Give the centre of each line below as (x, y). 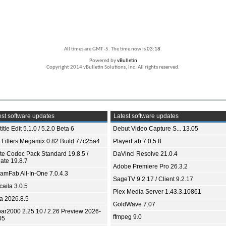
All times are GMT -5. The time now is (105, 49)
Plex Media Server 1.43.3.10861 (157, 192)
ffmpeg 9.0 (127, 217)
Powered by (103, 61)
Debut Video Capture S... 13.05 (156, 129)
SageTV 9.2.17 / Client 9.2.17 (153, 179)
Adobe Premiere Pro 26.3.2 (150, 167)
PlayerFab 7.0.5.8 (137, 142)
